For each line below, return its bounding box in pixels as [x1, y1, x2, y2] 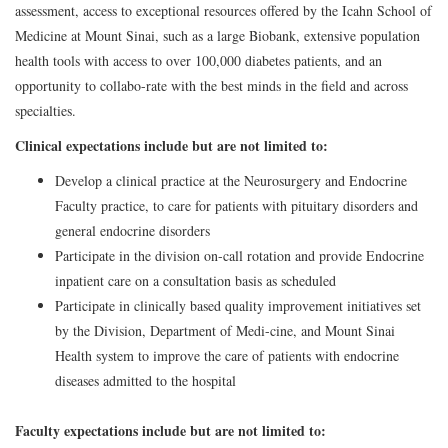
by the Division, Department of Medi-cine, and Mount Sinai [55, 320, 395, 340]
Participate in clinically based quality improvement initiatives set [55, 295, 421, 315]
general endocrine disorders [55, 220, 210, 240]
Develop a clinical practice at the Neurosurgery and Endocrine [55, 170, 407, 190]
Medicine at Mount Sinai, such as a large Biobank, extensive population [15, 25, 420, 45]
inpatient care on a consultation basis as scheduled [55, 270, 336, 290]
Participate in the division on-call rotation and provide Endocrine [55, 245, 424, 265]
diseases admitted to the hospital [55, 370, 236, 390]
